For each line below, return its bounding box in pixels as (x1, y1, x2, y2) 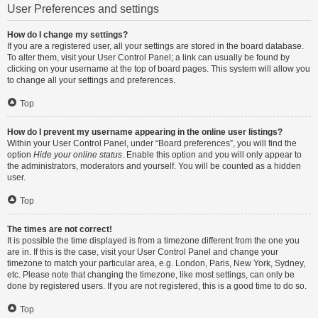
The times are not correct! (7, 224, 112, 234)
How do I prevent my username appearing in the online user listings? (7, 127, 283, 137)
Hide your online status (33, 150, 122, 160)
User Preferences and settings (7, 3, 159, 15)
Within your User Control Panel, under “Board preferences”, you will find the (7, 138, 297, 148)
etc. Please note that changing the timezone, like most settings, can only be (7, 270, 295, 280)
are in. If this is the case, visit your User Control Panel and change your (7, 247, 278, 257)
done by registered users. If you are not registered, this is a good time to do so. (7, 281, 307, 291)
